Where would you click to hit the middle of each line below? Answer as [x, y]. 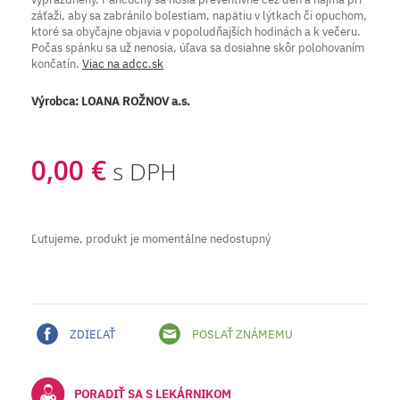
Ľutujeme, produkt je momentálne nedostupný [151, 238]
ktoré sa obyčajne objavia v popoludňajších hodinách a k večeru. [196, 31]
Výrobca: [56, 101]
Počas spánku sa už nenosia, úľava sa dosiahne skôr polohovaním [198, 47]
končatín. [57, 63]
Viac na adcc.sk [123, 63]
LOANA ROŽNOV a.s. [136, 101]
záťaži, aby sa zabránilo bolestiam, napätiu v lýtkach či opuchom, [199, 15]
